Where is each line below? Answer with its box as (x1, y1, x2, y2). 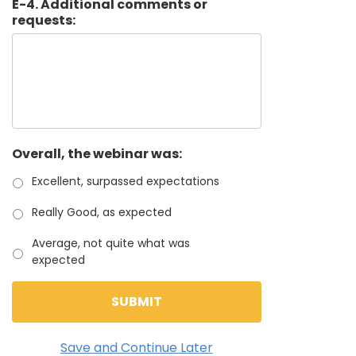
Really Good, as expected (32, 204, 172, 220)
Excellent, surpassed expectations (32, 173, 219, 189)
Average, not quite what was (32, 235, 190, 251)
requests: (12, 11, 75, 29)
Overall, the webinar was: (12, 145, 182, 163)
